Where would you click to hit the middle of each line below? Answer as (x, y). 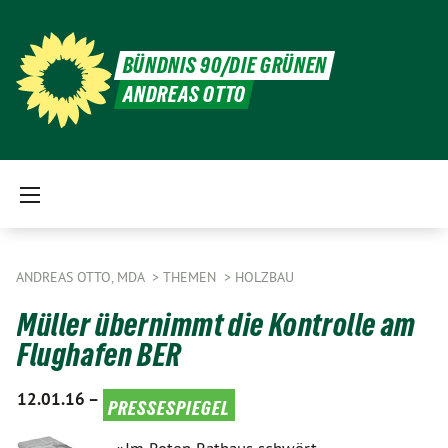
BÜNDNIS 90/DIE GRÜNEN (225, 65)
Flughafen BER (99, 355)
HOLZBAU (264, 277)
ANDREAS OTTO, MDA (82, 277)
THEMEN (191, 277)
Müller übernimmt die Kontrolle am (216, 325)
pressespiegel (169, 405)
